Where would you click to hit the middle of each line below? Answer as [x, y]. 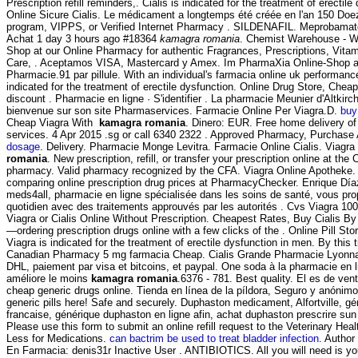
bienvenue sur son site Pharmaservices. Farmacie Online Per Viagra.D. [173, 110]
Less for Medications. [58, 338]
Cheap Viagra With [53, 122]
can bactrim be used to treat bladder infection [214, 338]
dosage [23, 146]
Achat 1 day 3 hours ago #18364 [83, 38]
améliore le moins [49, 278]
